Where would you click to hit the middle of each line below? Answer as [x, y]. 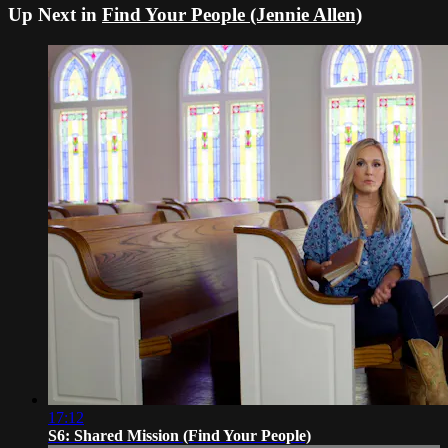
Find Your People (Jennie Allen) [232, 15]
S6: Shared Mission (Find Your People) [179, 436]
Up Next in [55, 15]
